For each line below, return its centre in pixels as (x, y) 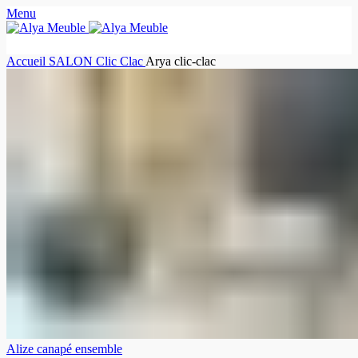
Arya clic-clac (181, 61)
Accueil (28, 61)
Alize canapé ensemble (64, 349)
